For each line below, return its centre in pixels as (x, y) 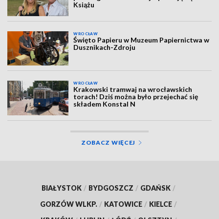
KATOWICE (123, 204)
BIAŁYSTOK (62, 188)
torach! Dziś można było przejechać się (136, 97)
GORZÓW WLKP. (69, 204)
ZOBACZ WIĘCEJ (108, 142)
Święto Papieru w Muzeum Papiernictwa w (142, 40)
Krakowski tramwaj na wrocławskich (133, 89)
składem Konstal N (105, 104)
